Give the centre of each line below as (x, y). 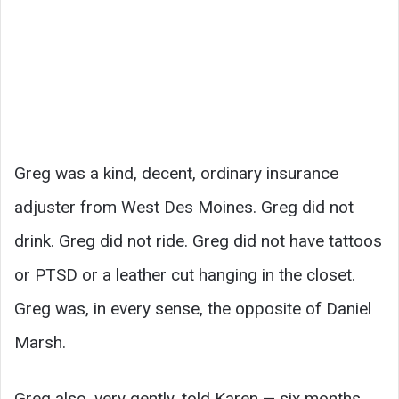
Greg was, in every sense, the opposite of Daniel (193, 308)
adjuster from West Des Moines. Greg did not (184, 207)
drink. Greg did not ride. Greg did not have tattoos (198, 240)
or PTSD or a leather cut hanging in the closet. (185, 274)
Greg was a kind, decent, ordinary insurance (176, 173)
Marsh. (40, 342)
